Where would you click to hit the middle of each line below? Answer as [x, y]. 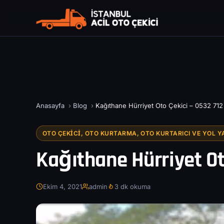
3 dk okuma [132, 186]
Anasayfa [50, 105]
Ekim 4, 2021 [62, 186]
